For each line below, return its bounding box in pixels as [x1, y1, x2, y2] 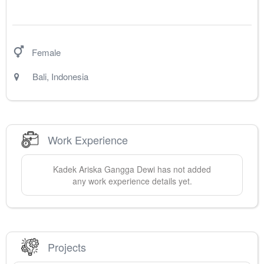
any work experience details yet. [72, 175, 192, 187]
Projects [48, 239, 86, 255]
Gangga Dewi [104, 163, 155, 176]
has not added [155, 163, 211, 176]
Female [32, 46, 61, 59]
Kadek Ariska [53, 163, 102, 176]
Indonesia [51, 70, 88, 83]
